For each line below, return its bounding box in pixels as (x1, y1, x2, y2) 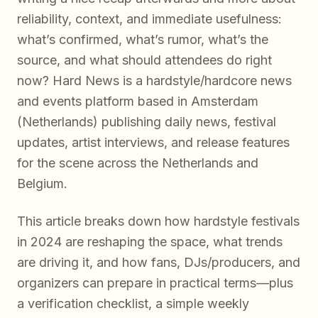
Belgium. (17, 175, 67, 191)
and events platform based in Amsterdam (17, 93, 258, 109)
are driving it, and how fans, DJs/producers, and (17, 254, 300, 270)
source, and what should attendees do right (17, 52, 272, 67)
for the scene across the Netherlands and (17, 155, 258, 170)
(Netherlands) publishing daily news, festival (17, 114, 276, 129)
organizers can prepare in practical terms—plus (17, 275, 293, 290)
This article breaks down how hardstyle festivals (17, 213, 300, 229)
